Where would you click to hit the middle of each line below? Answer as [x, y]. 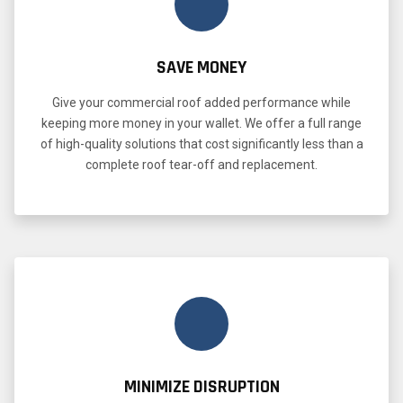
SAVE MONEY [201, 67]
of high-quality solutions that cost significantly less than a [201, 143]
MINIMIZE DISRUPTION [201, 386]
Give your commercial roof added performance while [201, 102]
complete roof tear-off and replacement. [201, 164]
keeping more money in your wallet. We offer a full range [201, 123]
